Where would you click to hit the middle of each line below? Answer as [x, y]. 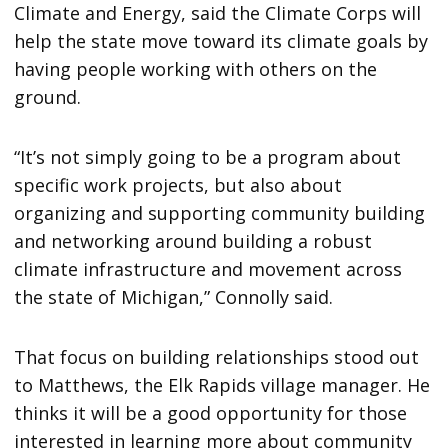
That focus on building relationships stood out [217, 357]
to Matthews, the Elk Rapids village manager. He [222, 385]
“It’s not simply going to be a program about [208, 157]
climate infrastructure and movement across [208, 269]
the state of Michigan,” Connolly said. [174, 297]
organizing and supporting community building [220, 213]
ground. [48, 97]
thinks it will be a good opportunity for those [211, 413]
